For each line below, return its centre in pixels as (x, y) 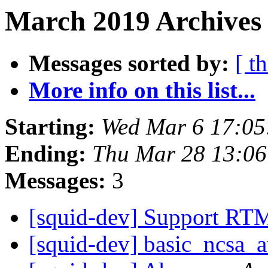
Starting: (50, 127)
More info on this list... (142, 90)
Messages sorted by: (129, 63)
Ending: (45, 154)
